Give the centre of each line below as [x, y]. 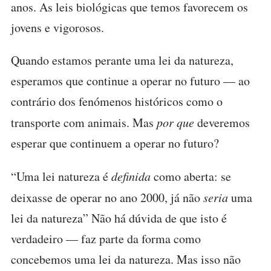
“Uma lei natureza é [61, 176]
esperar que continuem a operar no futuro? [115, 143]
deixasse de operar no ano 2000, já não [107, 198]
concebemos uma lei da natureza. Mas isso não [126, 259]
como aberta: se [191, 176]
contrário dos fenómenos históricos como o [117, 101]
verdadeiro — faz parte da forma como [106, 239]
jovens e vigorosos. [57, 28]
